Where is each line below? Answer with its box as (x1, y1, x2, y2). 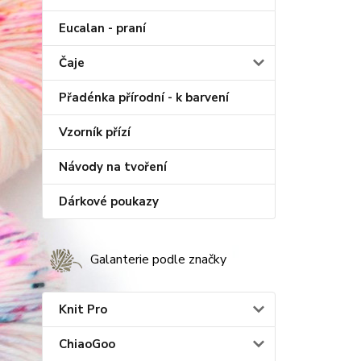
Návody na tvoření (59, 159, 167, 175)
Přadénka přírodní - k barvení (59, 89, 229, 106)
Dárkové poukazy (59, 193, 159, 210)
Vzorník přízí (59, 124, 131, 140)
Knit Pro (59, 301, 107, 317)
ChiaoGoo (59, 336, 115, 352)
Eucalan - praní (59, 20, 146, 36)
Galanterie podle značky (90, 251, 226, 268)
